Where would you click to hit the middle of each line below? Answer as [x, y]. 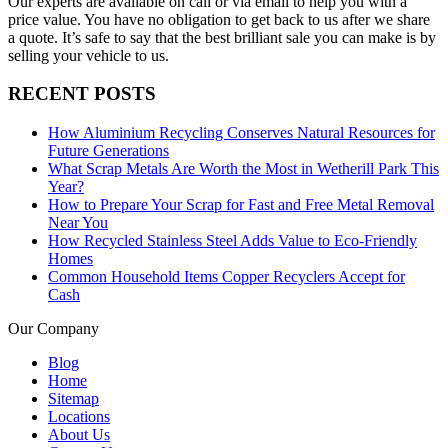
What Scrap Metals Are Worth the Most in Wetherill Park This [243, 169]
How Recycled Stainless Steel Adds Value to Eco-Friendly [232, 241]
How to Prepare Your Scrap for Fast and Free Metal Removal [241, 205]
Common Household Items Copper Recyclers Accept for [226, 277]
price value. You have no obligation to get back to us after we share [219, 19]
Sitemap [73, 399]
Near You [78, 223]
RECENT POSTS [82, 94]
